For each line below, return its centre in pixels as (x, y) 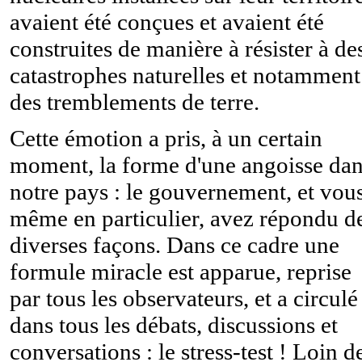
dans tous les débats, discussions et (174, 324)
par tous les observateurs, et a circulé (184, 298)
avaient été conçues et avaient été (167, 21)
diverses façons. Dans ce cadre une (175, 244)
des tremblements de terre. (135, 101)
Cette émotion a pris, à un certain (166, 138)
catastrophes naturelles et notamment (185, 75)
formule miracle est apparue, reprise (181, 271)
